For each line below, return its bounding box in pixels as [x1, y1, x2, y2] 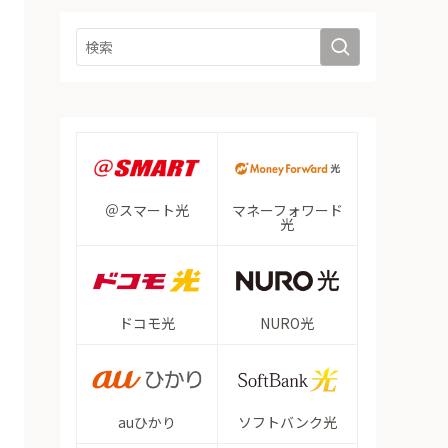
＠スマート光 [104, 199, 189, 220]
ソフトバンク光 [237, 411, 337, 432]
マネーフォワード [231, 199, 343, 220]
